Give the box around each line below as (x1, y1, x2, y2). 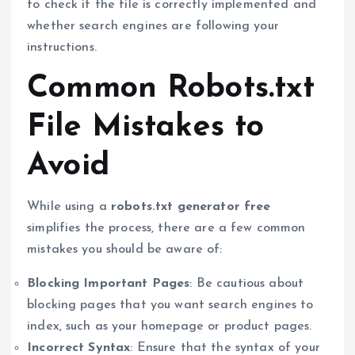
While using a (27, 200, 112, 213)
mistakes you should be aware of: (27, 242, 223, 256)
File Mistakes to (27, 112, 265, 144)
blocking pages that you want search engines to (27, 298, 314, 311)
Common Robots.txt (27, 73, 315, 105)
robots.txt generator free (111, 200, 271, 213)
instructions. (27, 41, 97, 55)
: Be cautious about (189, 277, 304, 290)
